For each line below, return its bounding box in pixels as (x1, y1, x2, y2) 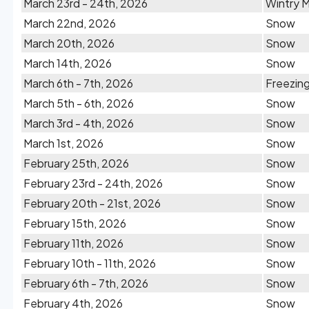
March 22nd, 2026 (23, 16, 116, 30)
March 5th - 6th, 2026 (23, 96, 134, 110)
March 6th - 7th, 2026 (23, 76, 133, 90)
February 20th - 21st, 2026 (23, 196, 161, 210)
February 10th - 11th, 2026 (23, 256, 156, 270)
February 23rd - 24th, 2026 (23, 176, 163, 190)
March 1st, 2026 (23, 136, 103, 150)
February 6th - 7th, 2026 (23, 276, 148, 290)
